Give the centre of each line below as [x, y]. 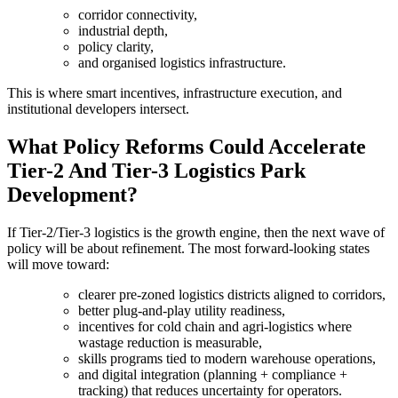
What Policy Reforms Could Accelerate [187, 146]
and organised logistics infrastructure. [182, 62]
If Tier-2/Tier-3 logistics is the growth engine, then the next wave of [196, 232]
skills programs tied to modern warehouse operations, [227, 358]
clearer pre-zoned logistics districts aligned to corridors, [232, 294]
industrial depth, [123, 30]
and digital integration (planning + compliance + [213, 374]
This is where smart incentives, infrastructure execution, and [175, 92]
